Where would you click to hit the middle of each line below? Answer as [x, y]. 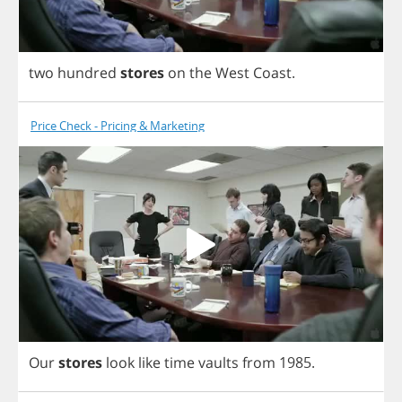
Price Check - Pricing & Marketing [118, 126]
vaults [218, 363]
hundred [87, 73]
